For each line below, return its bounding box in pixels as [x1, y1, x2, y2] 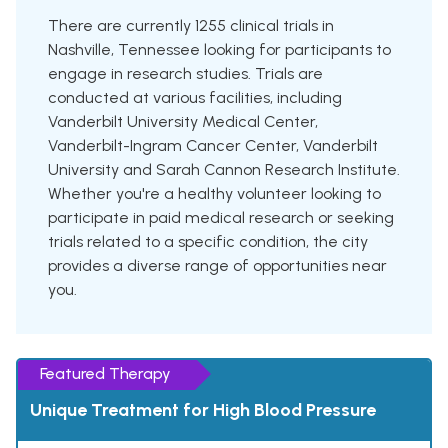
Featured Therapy [40, 364, 171, 384]
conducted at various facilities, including [48, 88, 342, 108]
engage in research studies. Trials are [48, 64, 323, 84]
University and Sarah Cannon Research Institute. [48, 160, 400, 180]
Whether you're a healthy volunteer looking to [48, 184, 381, 204]
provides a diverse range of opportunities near [48, 256, 387, 276]
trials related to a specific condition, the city [48, 232, 368, 252]
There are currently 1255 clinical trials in [48, 16, 334, 36]
